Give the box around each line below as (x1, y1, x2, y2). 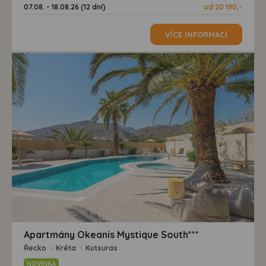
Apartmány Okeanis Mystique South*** (24, 228, 199, 240)
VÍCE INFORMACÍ (165, 29, 227, 39)
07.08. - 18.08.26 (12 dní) (24, 2, 106, 11)
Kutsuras (85, 243, 118, 252)
